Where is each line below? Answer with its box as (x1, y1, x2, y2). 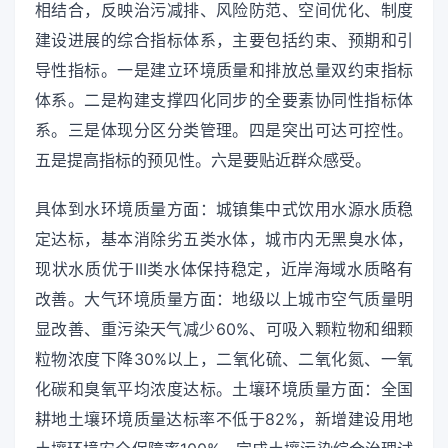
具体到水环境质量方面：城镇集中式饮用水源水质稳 (35, 198, 413, 219)
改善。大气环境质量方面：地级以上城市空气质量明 (35, 288, 413, 309)
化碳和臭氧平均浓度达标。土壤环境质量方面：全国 (35, 378, 413, 399)
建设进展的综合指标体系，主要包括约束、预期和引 (35, 29, 413, 50)
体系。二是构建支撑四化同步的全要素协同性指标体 (35, 89, 413, 110)
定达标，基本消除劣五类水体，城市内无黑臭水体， (35, 228, 413, 249)
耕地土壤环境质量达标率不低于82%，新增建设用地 (35, 408, 413, 429)
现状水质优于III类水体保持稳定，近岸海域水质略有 (35, 258, 413, 279)
